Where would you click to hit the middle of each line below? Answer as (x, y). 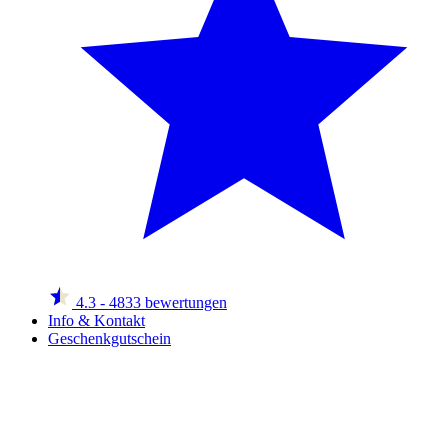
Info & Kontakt (96, 320)
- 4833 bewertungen (163, 302)
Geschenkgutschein (109, 338)
